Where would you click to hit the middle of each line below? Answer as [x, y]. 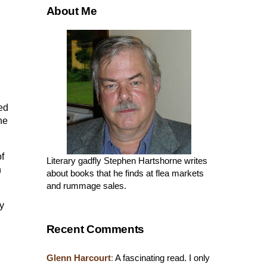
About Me [72, 11]
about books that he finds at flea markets [125, 173]
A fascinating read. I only [161, 258]
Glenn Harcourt [78, 258]
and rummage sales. [86, 185]
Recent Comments [95, 229]
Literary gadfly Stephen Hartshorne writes [127, 160]
